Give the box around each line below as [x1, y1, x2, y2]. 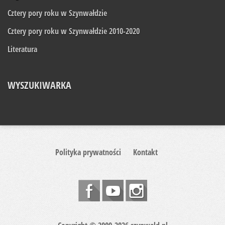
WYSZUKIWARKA [8, 78, 71, 92]
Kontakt [133, 147, 158, 158]
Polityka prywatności [55, 147, 121, 158]
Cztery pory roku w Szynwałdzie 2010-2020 [8, 26, 140, 37]
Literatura [8, 44, 37, 55]
